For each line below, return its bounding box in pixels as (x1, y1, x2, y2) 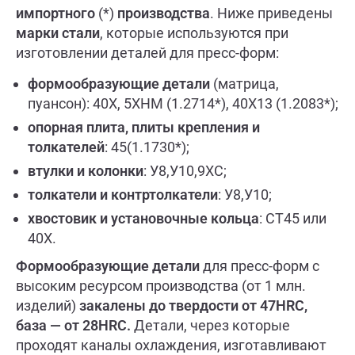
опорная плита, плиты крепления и (28, 119, 260, 136)
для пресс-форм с (200, 258, 319, 275)
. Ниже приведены (210, 4, 333, 21)
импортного (16, 4, 95, 21)
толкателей (28, 139, 105, 156)
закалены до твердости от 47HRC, (79, 297, 307, 315)
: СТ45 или (259, 210, 326, 227)
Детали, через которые (131, 317, 290, 334)
